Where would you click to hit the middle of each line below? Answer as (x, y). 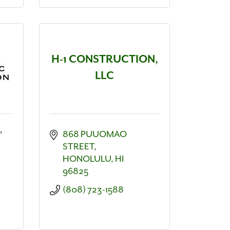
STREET (78, 147)
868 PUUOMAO (95, 134)
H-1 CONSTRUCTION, (104, 60)
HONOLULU (87, 159)
